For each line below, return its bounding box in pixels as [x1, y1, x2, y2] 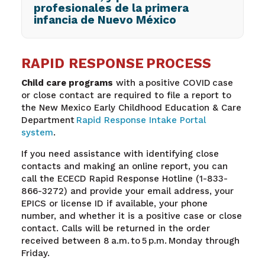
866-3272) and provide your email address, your [21, 186, 234, 197]
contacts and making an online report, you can [21, 161, 228, 172]
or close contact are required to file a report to [21, 90, 231, 101]
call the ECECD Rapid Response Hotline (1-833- [21, 173, 228, 185]
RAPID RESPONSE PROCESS [21, 56, 211, 72]
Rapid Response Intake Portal [76, 115, 206, 126]
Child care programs [21, 77, 113, 89]
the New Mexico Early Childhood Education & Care [21, 102, 241, 114]
